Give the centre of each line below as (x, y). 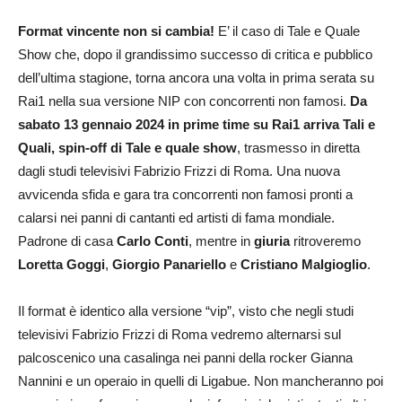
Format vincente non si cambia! (116, 31)
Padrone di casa (67, 240)
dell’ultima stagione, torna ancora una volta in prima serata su (196, 77)
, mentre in (221, 240)
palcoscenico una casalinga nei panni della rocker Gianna (185, 357)
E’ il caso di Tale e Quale (287, 31)
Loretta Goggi (61, 264)
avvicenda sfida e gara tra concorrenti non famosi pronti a (185, 194)
